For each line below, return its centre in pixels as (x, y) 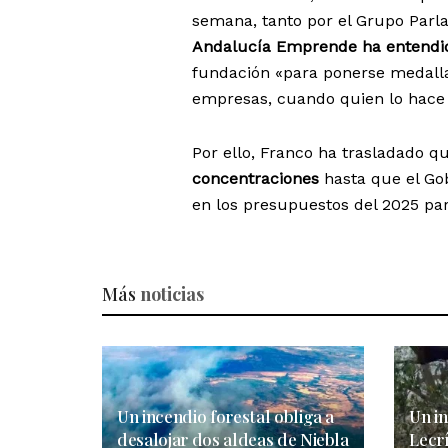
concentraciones (255, 179)
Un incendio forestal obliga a (226, 415)
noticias (172, 294)
